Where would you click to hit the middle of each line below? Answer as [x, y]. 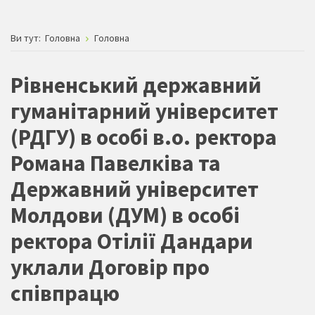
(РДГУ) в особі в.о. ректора [144, 137]
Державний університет [135, 189]
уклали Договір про [110, 267]
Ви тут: [27, 38]
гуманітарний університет [144, 111]
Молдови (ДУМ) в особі [125, 215]
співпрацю [65, 293]
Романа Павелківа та [116, 163]
